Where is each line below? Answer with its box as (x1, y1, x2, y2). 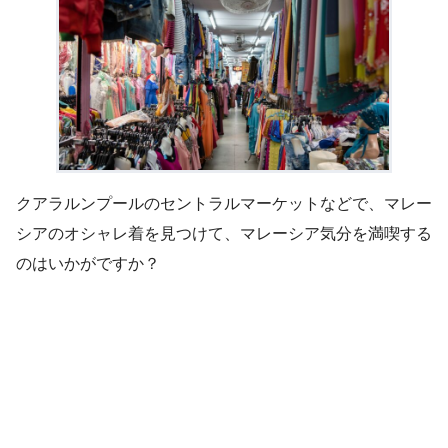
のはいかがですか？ (16, 255, 160, 273)
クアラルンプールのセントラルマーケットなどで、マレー (16, 195, 432, 213)
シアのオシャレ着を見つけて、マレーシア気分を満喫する (16, 225, 432, 243)
